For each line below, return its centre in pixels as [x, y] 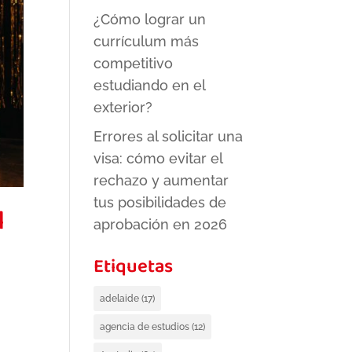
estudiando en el [150, 85]
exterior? [123, 107]
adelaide [120, 299]
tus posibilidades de [160, 202]
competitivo [134, 63]
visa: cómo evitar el [158, 158]
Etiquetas [134, 269]
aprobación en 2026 [161, 224]
